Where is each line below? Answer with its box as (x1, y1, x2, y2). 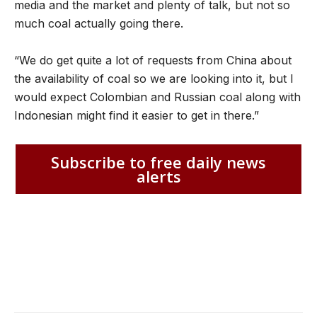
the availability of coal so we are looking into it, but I (14, 71, 294, 86)
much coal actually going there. (14, 16, 183, 31)
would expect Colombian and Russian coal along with (14, 90, 301, 105)
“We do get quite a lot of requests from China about (14, 53, 292, 68)
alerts (136, 165, 181, 187)
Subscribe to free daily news (51, 151, 266, 173)
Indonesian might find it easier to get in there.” (14, 108, 259, 123)
